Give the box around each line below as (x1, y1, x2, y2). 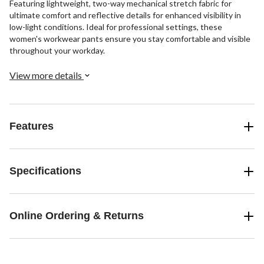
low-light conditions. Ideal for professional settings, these (9, 22, 222, 32)
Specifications (9, 165, 81, 177)
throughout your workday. (9, 45, 105, 56)
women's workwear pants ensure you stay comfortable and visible (9, 34, 250, 44)
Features (9, 120, 54, 133)
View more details (9, 70, 84, 81)
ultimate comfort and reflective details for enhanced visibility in (9, 10, 241, 21)
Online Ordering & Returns (9, 210, 144, 222)
